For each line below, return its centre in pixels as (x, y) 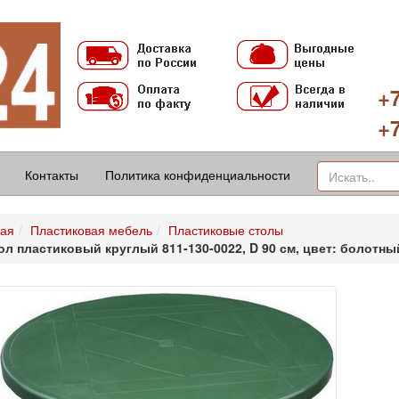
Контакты (52, 175)
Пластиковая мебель (91, 230)
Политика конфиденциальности (198, 175)
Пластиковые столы (225, 230)
